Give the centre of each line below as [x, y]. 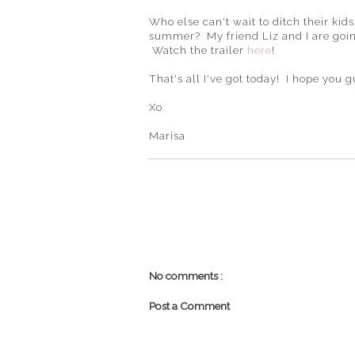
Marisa [167, 136]
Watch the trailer [198, 50]
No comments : [186, 276]
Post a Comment [189, 306]
